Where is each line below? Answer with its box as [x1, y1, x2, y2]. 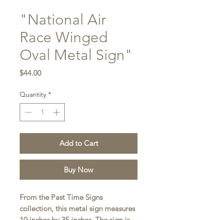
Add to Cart [59, 138, 98, 148]
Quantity [20, 90, 46, 99]
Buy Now [64, 165, 93, 174]
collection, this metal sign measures [20, 204, 135, 213]
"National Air [20, 11, 106, 28]
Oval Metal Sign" [20, 46, 133, 64]
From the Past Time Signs [20, 192, 103, 202]
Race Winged [20, 28, 108, 46]
